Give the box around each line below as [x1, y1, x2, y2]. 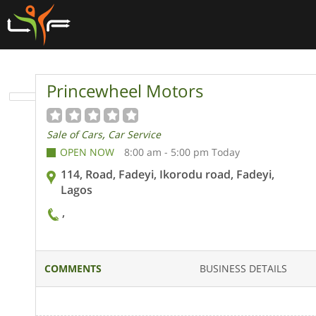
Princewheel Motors [47, 79, 203, 102]
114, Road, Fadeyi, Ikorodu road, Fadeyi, [61, 166, 274, 182]
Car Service [108, 127, 161, 141]
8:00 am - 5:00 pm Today [124, 145, 240, 159]
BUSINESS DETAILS [200, 262, 288, 275]
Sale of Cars [47, 127, 102, 141]
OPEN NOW [60, 145, 114, 159]
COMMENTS [44, 262, 102, 275]
